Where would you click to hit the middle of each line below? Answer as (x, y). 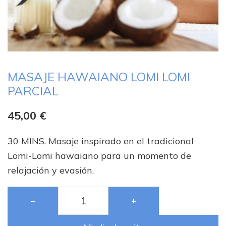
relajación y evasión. (51, 171)
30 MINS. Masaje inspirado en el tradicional (101, 141)
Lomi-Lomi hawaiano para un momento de (99, 156)
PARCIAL (33, 91)
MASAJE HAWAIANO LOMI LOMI (99, 77)
